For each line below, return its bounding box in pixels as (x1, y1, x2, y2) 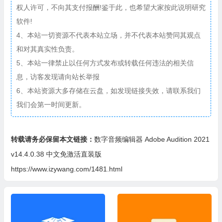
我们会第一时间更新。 (16, 100, 86, 109)
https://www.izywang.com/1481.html (10, 165, 122, 173)
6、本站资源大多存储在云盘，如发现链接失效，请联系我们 (16, 86, 201, 95)
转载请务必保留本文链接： (10, 135, 94, 143)
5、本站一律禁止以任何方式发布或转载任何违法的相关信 (16, 58, 194, 67)
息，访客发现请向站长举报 (16, 72, 100, 81)
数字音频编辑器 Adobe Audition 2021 (94, 135, 210, 143)
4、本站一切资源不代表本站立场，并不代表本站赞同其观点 (16, 31, 201, 39)
